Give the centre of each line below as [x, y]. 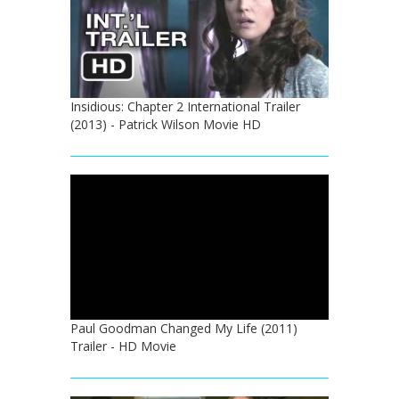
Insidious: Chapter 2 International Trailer [185, 107]
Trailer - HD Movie [123, 346]
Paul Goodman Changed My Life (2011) [184, 329]
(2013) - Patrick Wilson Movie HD [166, 125]
